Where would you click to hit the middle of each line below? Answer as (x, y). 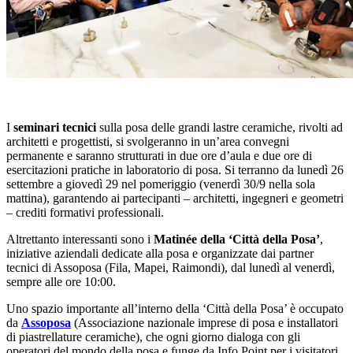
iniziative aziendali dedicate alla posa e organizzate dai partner (160, 254)
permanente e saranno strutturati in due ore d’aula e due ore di (159, 156)
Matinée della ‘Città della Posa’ (237, 240)
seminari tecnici (56, 128)
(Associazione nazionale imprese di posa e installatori (204, 323)
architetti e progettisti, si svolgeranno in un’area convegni (148, 142)
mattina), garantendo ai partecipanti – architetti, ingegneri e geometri (175, 199)
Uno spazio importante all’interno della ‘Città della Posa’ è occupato (175, 309)
